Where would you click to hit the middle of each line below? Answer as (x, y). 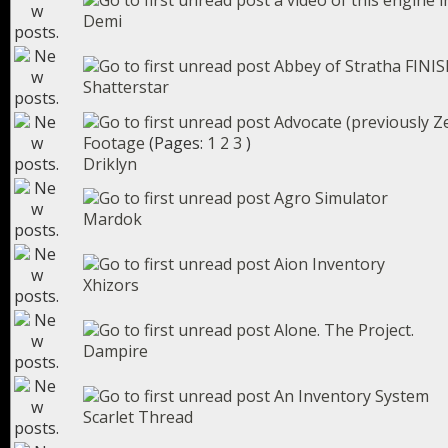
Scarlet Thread (138, 417)
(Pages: (178, 143)
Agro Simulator (331, 198)
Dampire (115, 351)
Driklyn (110, 164)
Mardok (112, 219)
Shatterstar (126, 87)
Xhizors (111, 285)
